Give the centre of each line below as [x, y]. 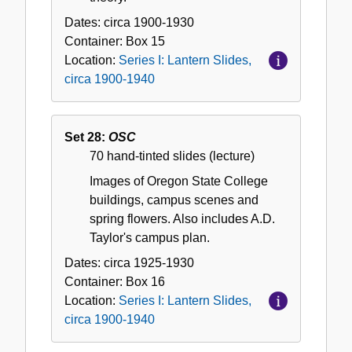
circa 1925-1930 [149, 263]
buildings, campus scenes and [174, 200]
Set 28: [86, 137]
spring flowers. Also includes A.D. [182, 219]
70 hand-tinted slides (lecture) [172, 156]
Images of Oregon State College [179, 181]
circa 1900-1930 [149, 23]
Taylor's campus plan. [150, 238]
